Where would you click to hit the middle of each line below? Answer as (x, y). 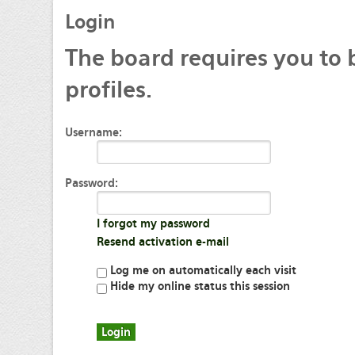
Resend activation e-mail (163, 242)
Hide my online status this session (198, 286)
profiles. (109, 90)
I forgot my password (153, 223)
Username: (94, 132)
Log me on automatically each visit (202, 270)
